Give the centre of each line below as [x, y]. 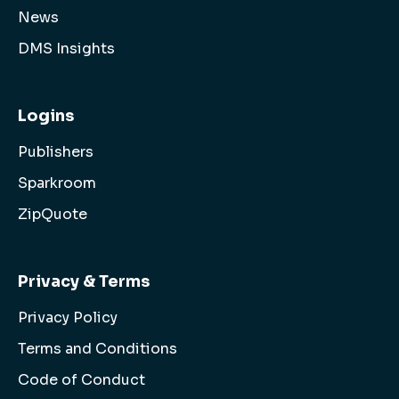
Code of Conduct [81, 380]
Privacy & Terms [84, 282]
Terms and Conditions [98, 349]
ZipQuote [53, 215]
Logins [46, 116]
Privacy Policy [68, 318]
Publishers [56, 152]
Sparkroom [57, 183]
